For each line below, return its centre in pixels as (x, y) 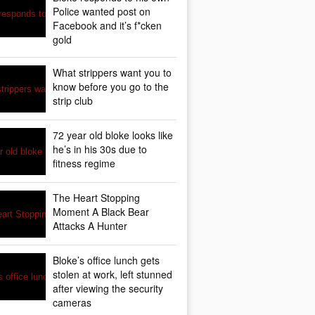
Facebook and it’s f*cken (107, 25)
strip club (73, 101)
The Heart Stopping (96, 198)
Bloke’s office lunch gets (106, 260)
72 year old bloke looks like (113, 135)
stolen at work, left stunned (112, 274)
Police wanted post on (102, 11)
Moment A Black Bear (101, 212)
